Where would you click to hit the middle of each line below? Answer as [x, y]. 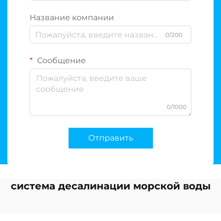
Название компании [72, 18]
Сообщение [60, 60]
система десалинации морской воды [110, 186]
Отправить [110, 138]
